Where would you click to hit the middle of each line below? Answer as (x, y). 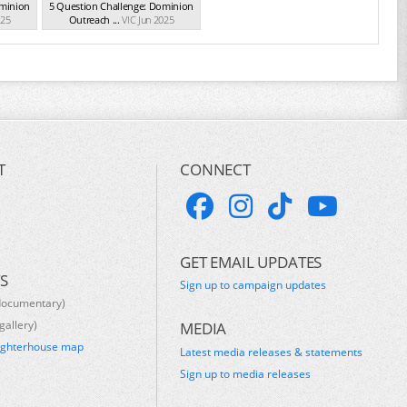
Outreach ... (94, 20)
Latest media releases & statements (272, 352)
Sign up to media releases (246, 373)
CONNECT (215, 170)
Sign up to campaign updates (253, 285)
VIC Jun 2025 (148, 20)
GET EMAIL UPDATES (251, 262)
